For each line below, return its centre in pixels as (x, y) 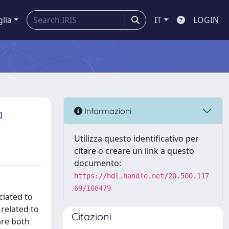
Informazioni (107, 111)
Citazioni (91, 216)
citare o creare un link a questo (134, 151)
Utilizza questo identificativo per (136, 139)
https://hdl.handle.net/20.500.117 (142, 176)
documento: (98, 163)
